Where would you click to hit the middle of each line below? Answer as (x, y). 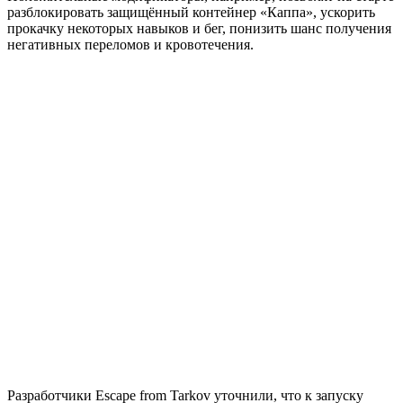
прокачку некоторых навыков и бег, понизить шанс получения (199, 28)
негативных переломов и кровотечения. (130, 44)
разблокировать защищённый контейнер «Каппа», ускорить (191, 12)
